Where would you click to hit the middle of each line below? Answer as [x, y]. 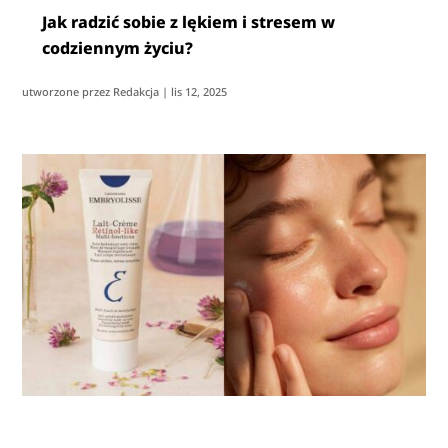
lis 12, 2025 [199, 91]
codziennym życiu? [118, 47]
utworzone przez [68, 91]
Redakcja [136, 91]
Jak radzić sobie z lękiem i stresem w [189, 21]
